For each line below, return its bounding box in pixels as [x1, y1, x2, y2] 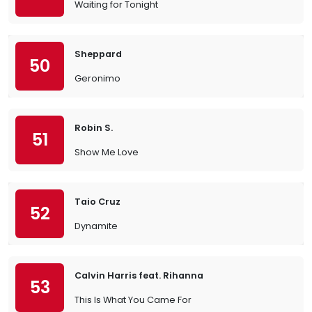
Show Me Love [75, 146, 139, 158]
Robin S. [75, 122, 113, 134]
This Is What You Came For [75, 294, 192, 306]
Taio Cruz [75, 196, 120, 208]
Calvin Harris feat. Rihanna [75, 270, 203, 281]
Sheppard [75, 48, 122, 60]
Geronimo [75, 72, 120, 84]
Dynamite [75, 220, 118, 232]
